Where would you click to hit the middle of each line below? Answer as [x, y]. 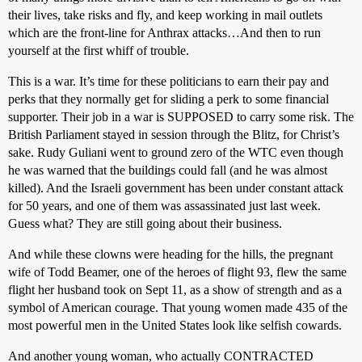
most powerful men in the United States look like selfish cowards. [175, 325]
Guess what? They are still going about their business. [145, 223]
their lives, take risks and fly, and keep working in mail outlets [165, 15]
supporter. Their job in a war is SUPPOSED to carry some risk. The [181, 117]
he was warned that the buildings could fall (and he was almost [168, 170]
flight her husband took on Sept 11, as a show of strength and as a [175, 290]
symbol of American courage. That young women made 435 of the [178, 307]
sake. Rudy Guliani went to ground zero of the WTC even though [176, 152]
